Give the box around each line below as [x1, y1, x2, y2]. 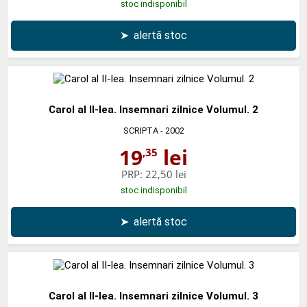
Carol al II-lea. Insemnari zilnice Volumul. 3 [49, 289, 258, 302]
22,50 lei [145, 167, 186, 181]
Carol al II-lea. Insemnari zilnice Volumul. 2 [49, 103, 258, 116]
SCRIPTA [123, 125, 158, 136]
